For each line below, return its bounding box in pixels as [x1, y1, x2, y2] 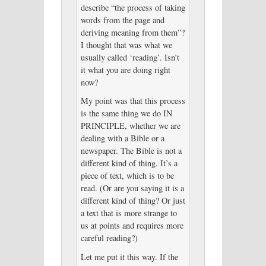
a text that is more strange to [80, 207, 177, 219]
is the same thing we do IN [80, 107, 172, 119]
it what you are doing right [80, 64, 170, 75]
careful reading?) [80, 232, 138, 244]
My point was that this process [80, 95, 185, 107]
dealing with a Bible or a [80, 132, 164, 144]
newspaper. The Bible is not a [80, 145, 182, 157]
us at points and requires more [80, 220, 183, 232]
